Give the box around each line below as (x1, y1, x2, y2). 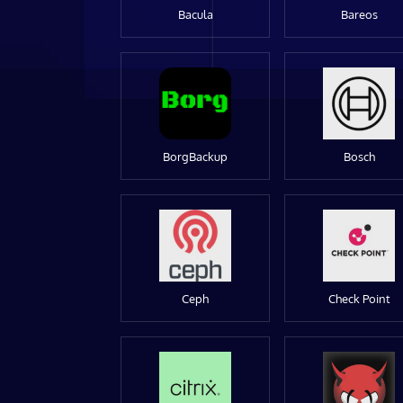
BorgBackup (163, 148, 228, 164)
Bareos (340, 6, 378, 22)
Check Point (327, 291, 390, 306)
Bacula (177, 6, 213, 22)
